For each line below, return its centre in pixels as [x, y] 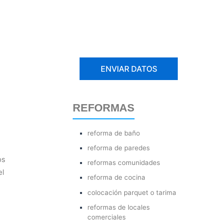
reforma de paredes [119, 148]
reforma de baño [114, 133]
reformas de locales [119, 207]
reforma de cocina [117, 178]
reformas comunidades [124, 163]
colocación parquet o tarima [132, 192]
